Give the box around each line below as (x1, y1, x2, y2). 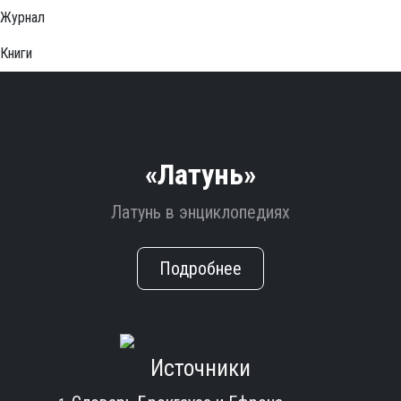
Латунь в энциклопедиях (111, 201, 290, 223)
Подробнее (159, 258, 242, 279)
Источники (150, 354, 251, 381)
